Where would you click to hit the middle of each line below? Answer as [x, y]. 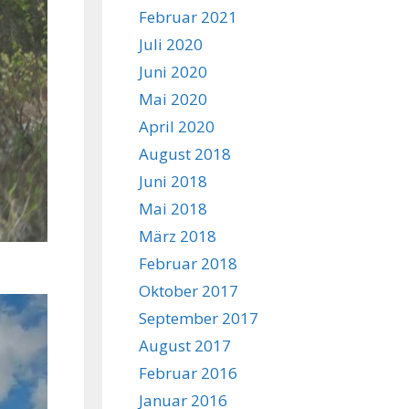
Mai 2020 [173, 99]
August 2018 [185, 154]
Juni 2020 [173, 72]
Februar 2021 [188, 17]
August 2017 [185, 346]
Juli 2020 [171, 44]
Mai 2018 [173, 209]
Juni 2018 [173, 181]
